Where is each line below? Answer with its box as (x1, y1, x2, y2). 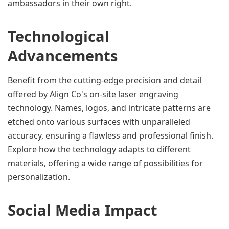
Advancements (8, 45, 118, 65)
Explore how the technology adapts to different (8, 144, 191, 155)
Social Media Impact (8, 200, 157, 220)
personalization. (8, 171, 70, 182)
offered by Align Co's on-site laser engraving (8, 88, 178, 100)
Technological (8, 26, 109, 46)
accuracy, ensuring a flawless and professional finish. (8, 130, 213, 141)
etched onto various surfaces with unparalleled (8, 116, 190, 127)
